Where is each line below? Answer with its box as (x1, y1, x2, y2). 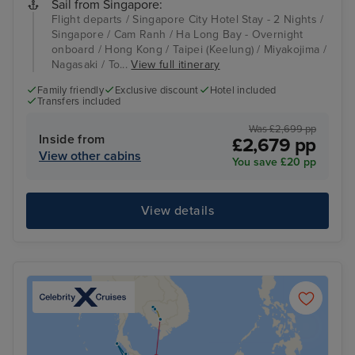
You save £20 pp (232, 155, 316, 169)
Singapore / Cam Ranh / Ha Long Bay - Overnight (52, 28, 303, 42)
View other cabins (39, 147, 141, 164)
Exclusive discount (115, 84, 199, 97)
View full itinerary (131, 58, 220, 72)
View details (140, 203, 215, 219)
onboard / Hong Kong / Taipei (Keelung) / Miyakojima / (52, 43, 326, 57)
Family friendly (37, 84, 104, 97)
